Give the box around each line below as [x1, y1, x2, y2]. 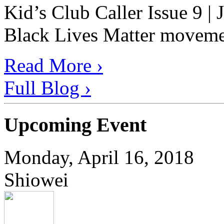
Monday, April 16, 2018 [4, 146, 194, 168]
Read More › [4, 54, 103, 76]
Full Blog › [4, 76, 91, 98]
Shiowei [4, 169, 68, 191]
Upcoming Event [4, 113, 146, 136]
